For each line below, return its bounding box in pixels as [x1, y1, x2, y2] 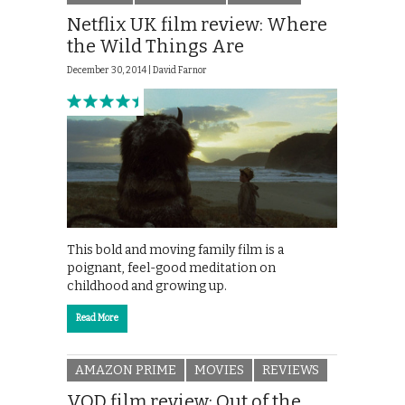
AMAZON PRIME [75, 363, 176, 379]
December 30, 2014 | [67, 65, 153, 77]
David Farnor [153, 65, 207, 77]
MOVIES [194, 363, 244, 379]
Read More [76, 312, 118, 324]
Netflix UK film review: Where [67, 14, 327, 36]
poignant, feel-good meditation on [67, 259, 276, 276]
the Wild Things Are [67, 35, 244, 58]
